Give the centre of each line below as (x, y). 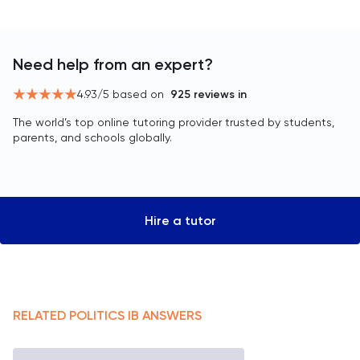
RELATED (41, 315)
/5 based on (131, 94)
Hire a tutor (180, 221)
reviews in (219, 94)
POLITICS (97, 315)
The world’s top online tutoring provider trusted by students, (174, 122)
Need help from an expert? (113, 64)
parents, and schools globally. (92, 137)
